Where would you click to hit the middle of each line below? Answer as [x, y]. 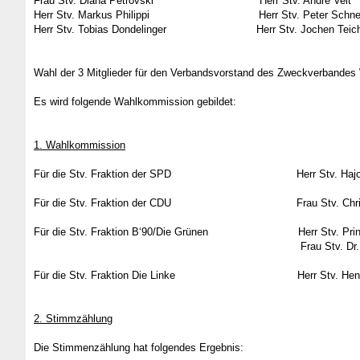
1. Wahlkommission [80, 145]
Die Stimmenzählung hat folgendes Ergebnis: [139, 348]
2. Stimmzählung [73, 319]
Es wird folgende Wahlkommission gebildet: [135, 102]
